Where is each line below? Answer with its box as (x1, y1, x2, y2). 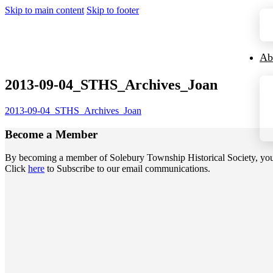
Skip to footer (87, 5, 139, 15)
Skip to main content (5, 5, 84, 15)
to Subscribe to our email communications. (44, 163, 213, 174)
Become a (5, 127, 55, 141)
